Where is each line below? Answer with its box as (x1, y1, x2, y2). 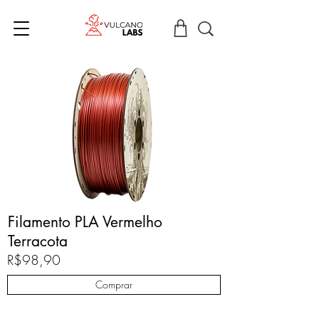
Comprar (95, 278, 132, 291)
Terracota (8, 231, 68, 251)
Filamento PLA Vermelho (8, 212, 162, 231)
